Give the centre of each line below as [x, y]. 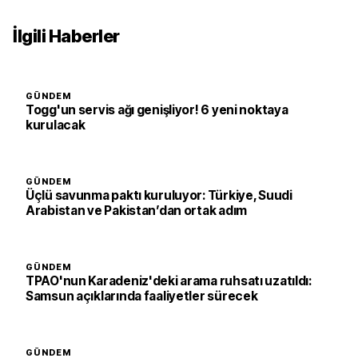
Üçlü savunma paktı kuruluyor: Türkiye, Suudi [159, 195]
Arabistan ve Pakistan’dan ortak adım [136, 211]
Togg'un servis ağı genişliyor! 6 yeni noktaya [157, 110]
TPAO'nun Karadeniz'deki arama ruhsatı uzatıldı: [169, 281]
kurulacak [56, 125]
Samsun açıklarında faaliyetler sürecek [142, 296]
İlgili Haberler [66, 36]
